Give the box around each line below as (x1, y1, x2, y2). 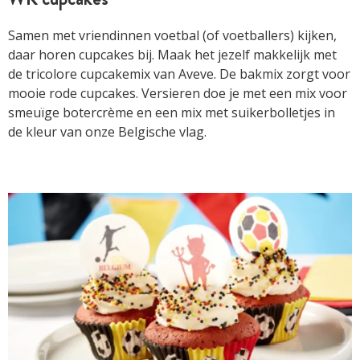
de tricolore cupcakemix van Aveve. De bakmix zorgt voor (8, 64, 350, 83)
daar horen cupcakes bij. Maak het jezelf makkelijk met (8, 45, 337, 63)
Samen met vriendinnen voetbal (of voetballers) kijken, (8, 26, 337, 44)
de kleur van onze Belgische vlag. (8, 122, 207, 141)
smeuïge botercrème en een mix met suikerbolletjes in (8, 103, 335, 121)
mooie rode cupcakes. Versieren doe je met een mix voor (8, 84, 347, 102)
